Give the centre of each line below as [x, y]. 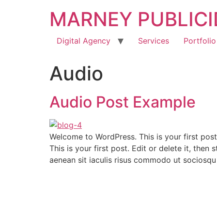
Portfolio [200, 41]
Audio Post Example [123, 102]
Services [154, 41]
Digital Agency [84, 41]
